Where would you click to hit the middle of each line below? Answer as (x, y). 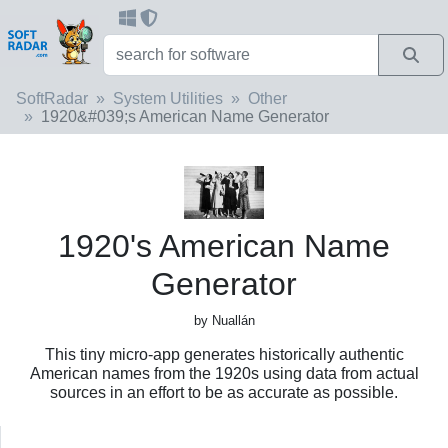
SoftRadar (52, 98)
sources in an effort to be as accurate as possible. (224, 392)
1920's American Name (224, 245)
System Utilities (168, 98)
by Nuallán (224, 320)
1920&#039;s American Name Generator (185, 116)
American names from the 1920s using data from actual (224, 373)
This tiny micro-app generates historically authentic (224, 354)
